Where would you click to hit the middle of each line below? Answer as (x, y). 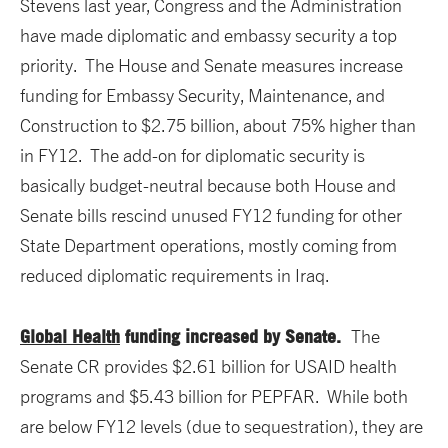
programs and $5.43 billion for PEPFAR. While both (214, 397)
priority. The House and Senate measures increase (211, 66)
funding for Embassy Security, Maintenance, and (202, 96)
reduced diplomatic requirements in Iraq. (175, 276)
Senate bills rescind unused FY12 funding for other (211, 216)
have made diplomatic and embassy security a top (208, 36)
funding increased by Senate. (235, 336)
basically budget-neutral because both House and (208, 186)
